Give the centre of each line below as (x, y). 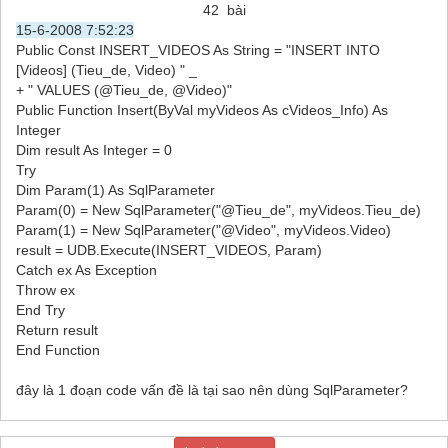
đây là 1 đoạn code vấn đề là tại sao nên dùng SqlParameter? (212, 389)
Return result (57, 329)
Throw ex (45, 289)
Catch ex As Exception (86, 269)
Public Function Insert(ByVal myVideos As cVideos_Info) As (202, 109)
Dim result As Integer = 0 (94, 149)
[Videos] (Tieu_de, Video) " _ (106, 69)
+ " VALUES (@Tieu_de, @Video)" (124, 89)
